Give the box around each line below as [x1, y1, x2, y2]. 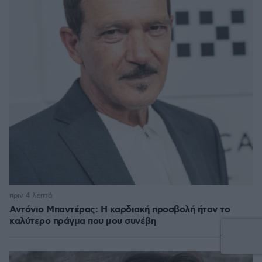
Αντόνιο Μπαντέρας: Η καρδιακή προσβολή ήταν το [9, 204, 230, 216]
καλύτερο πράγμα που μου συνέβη [9, 215, 156, 228]
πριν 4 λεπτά [9, 191, 53, 201]
